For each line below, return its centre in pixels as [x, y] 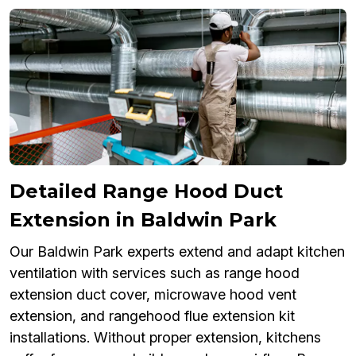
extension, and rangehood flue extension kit [152, 316]
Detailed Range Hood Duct [146, 192]
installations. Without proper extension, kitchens [165, 338]
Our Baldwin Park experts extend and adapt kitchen [177, 252]
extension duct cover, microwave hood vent [153, 295]
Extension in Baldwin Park [143, 220]
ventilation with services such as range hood [155, 273]
